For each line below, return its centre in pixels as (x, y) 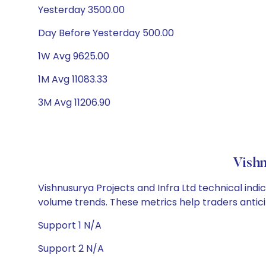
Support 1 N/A (70, 225)
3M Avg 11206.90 (74, 102)
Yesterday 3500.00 (81, 10)
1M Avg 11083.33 (73, 79)
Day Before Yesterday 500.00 (106, 33)
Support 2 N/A (71, 248)
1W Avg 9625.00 (74, 56)
